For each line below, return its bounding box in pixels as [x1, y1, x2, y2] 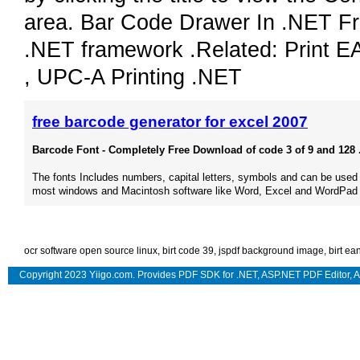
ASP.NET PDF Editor [261, 269, 350, 281]
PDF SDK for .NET [178, 269, 257, 281]
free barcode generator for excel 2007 [32, 113, 308, 131]
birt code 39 [162, 245, 214, 257]
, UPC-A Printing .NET [24, 65, 242, 90]
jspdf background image [219, 245, 324, 257]
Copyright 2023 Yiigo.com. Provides [12, 269, 178, 281]
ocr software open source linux [24, 245, 157, 257]
